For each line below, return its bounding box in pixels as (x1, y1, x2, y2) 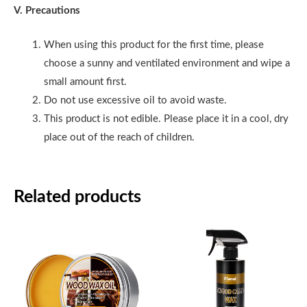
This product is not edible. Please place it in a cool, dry (43, 113, 288, 124)
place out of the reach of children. (43, 132, 195, 143)
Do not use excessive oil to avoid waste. (43, 95, 227, 106)
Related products (14, 188, 141, 206)
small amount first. (43, 76, 127, 87)
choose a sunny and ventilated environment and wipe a (43, 58, 290, 69)
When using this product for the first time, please (43, 39, 264, 50)
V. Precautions (14, 5, 80, 16)
